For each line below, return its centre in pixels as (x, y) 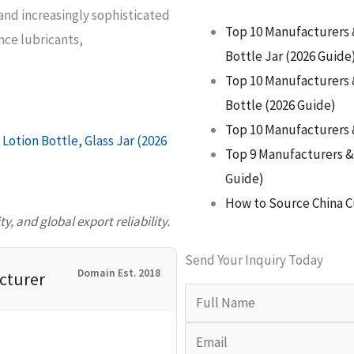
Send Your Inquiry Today (254, 260)
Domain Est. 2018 (119, 273)
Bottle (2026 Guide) (281, 105)
